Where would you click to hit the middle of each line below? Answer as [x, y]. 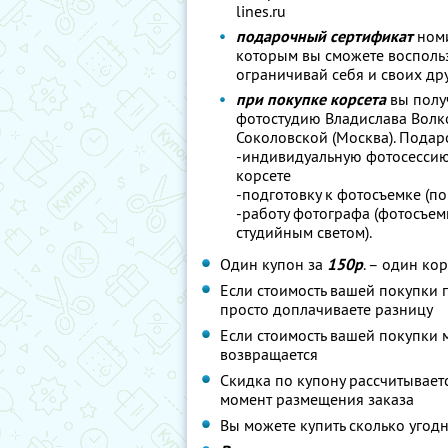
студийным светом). [304, 232]
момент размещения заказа [317, 399]
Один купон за [273, 264]
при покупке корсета [311, 99]
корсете [263, 175]
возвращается [269, 354]
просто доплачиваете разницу [326, 309]
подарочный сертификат [324, 36]
